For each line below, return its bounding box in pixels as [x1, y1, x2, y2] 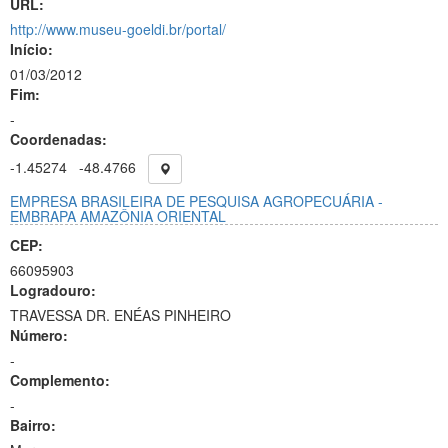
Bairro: [10, 415, 56, 435]
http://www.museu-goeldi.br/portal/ [10, 19, 226, 39]
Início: [10, 39, 53, 59]
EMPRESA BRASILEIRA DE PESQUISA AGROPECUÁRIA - [10, 191, 383, 211]
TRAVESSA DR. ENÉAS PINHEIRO [10, 305, 231, 325]
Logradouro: [10, 280, 96, 300]
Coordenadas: [10, 129, 107, 149]
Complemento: [10, 370, 110, 390]
